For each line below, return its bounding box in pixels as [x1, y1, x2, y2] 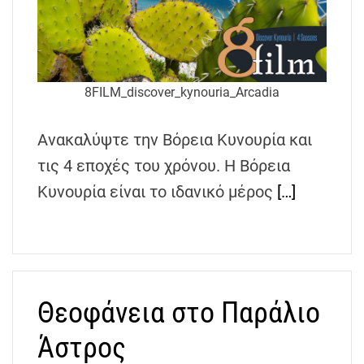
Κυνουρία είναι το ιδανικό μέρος [37, 181, 277, 201]
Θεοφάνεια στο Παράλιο [37, 295, 320, 330]
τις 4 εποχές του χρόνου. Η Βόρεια [37, 155, 290, 175]
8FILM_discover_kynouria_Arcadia [84, 84, 279, 100]
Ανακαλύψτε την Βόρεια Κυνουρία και [37, 129, 312, 149]
